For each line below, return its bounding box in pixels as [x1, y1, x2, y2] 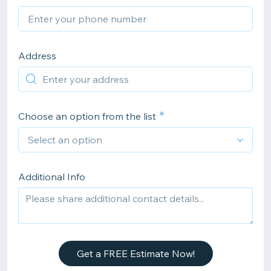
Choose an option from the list [18, 110, 156, 122]
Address [18, 50, 56, 62]
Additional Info [18, 171, 85, 183]
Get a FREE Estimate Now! [76, 247, 195, 260]
